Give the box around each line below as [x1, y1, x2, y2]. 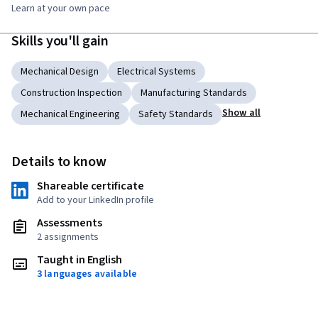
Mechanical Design [21, 65, 99, 79]
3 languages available [37, 267, 137, 282]
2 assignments [37, 230, 99, 245]
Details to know [11, 152, 107, 172]
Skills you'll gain [11, 31, 109, 52]
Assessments [37, 215, 102, 231]
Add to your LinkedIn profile [37, 193, 154, 208]
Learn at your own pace [11, 1, 110, 16]
